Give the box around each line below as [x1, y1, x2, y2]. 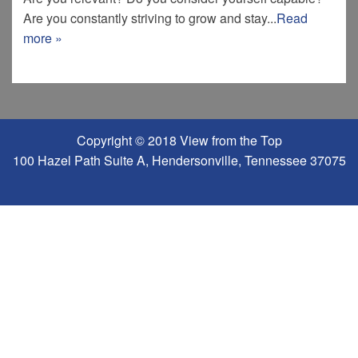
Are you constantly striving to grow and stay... [23, 8, 276, 27]
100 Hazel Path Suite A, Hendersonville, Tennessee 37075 [12, 150, 346, 169]
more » [23, 28, 62, 47]
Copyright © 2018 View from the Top [76, 130, 282, 149]
